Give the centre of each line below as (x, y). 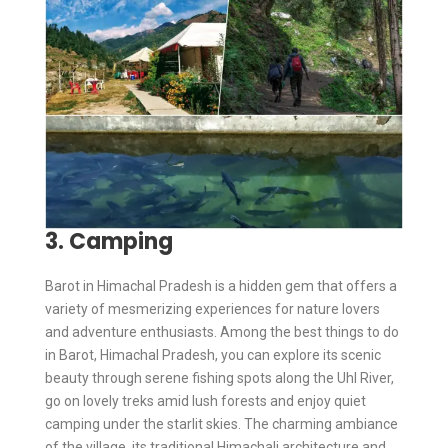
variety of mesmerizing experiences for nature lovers (212, 308)
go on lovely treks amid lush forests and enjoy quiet (205, 400)
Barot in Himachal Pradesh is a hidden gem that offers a (221, 285)
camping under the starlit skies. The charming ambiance (221, 423)
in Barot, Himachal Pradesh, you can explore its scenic (213, 354)
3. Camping (109, 241)
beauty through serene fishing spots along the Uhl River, (219, 377)
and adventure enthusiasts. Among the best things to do (222, 331)
